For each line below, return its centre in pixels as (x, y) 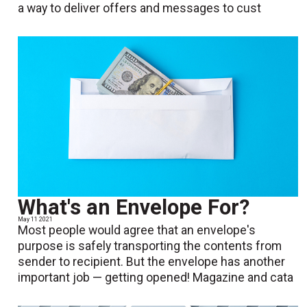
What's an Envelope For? (134, 208)
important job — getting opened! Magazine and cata (156, 278)
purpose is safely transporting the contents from (150, 246)
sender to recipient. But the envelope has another (152, 262)
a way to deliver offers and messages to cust (140, 9)
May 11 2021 (36, 220)
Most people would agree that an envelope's (137, 231)
